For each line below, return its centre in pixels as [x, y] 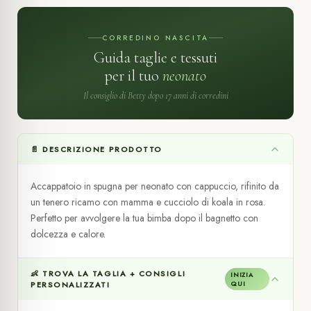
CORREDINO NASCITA [155, 37]
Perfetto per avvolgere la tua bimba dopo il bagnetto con [144, 218]
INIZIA [242, 274]
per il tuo [134, 75]
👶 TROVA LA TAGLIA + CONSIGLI [108, 273]
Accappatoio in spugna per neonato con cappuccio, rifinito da [155, 186]
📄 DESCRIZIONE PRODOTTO [96, 149]
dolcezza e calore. [68, 234]
